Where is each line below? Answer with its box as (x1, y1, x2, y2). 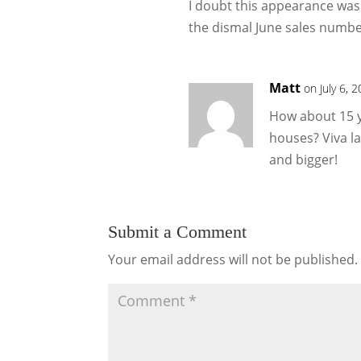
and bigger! (269, 151, 338, 168)
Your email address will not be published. (108, 251, 359, 268)
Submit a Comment (108, 222, 247, 242)
